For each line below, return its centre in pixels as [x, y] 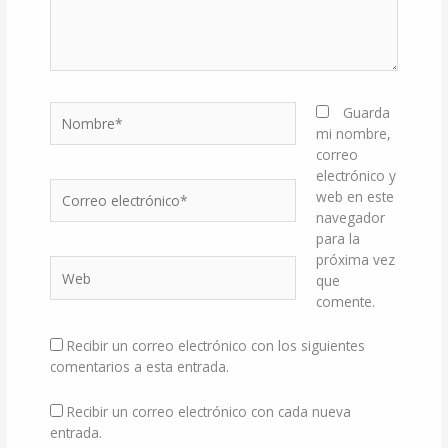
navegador [350, 217]
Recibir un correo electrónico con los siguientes [216, 346]
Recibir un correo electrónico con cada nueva [209, 412]
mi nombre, [353, 133]
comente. [345, 301]
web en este [354, 196]
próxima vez [355, 259]
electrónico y [355, 175]
